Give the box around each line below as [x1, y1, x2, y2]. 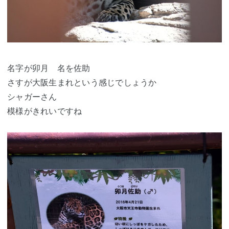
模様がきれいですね [7, 106, 82, 117]
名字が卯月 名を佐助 [7, 63, 90, 74]
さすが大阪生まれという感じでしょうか [7, 77, 157, 88]
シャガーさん [7, 91, 57, 102]
